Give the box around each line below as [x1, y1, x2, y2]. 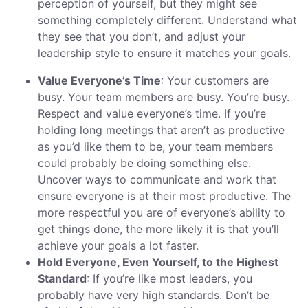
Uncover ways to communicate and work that [38, 173, 276, 187]
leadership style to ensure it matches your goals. [38, 46, 294, 60]
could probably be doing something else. [38, 156, 251, 170]
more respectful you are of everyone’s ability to [38, 206, 285, 220]
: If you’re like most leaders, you [87, 272, 252, 286]
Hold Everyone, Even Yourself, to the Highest [38, 255, 278, 269]
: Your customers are [161, 74, 269, 88]
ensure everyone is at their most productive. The [38, 189, 291, 203]
